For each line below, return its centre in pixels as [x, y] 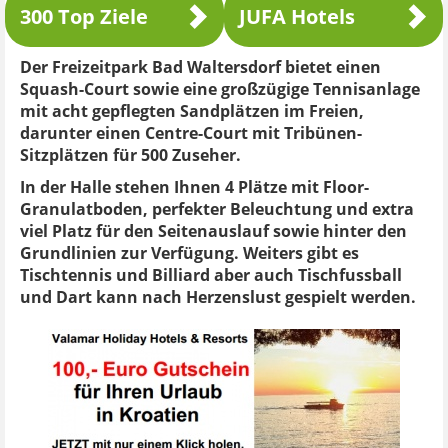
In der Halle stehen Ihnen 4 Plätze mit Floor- [194, 187]
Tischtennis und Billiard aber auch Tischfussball [211, 275]
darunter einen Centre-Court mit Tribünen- [191, 133]
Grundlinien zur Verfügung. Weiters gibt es [189, 253]
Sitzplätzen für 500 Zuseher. [130, 155]
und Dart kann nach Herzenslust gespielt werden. [218, 297]
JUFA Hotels [297, 16]
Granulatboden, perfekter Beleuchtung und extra [217, 209]
